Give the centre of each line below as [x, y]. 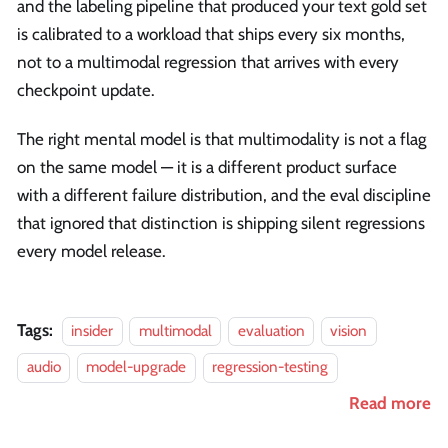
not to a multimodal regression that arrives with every [208, 61]
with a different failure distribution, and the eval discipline [224, 194]
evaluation [271, 330]
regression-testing [270, 367]
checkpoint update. [86, 89]
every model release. [91, 250]
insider [92, 330]
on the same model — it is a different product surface [207, 166]
